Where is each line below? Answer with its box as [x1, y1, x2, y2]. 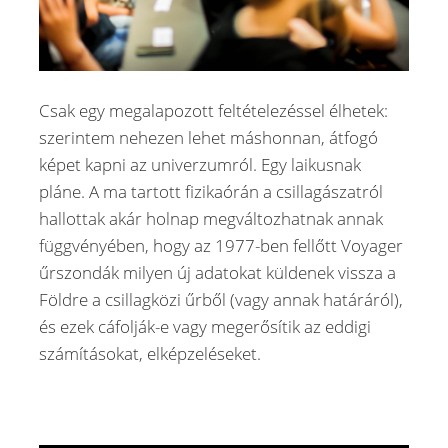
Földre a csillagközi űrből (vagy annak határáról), [39, 287, 403, 311]
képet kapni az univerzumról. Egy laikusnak [39, 152, 361, 176]
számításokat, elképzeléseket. [39, 341, 261, 365]
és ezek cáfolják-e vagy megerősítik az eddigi [39, 314, 371, 338]
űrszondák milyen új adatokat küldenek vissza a [39, 260, 396, 284]
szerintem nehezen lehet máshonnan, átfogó [39, 125, 378, 149]
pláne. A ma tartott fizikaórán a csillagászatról [39, 179, 383, 203]
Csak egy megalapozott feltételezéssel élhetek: [39, 98, 388, 122]
